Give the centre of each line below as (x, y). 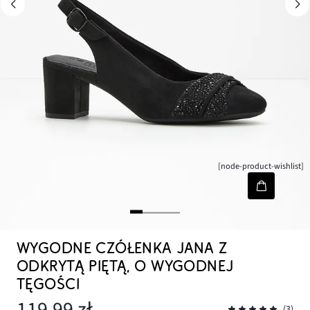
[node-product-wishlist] (261, 166)
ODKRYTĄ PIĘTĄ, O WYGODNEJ (125, 266)
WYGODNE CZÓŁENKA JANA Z (122, 248)
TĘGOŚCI (48, 284)
